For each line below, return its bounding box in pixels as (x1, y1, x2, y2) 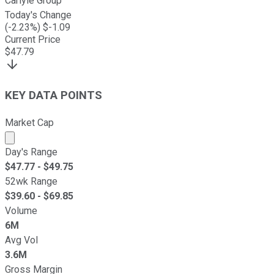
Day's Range (5, 146, 57, 158)
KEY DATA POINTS (5, 89, 102, 103)
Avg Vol (5, 234, 38, 246)
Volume (5, 204, 37, 217)
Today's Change (5, 9, 72, 21)
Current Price (5, 33, 61, 45)
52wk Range (5, 175, 57, 187)
